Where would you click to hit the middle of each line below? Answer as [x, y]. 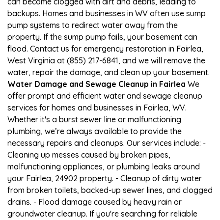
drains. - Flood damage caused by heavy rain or [95, 202]
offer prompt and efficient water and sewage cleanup [105, 96]
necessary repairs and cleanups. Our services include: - [107, 143]
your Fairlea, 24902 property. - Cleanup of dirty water [105, 178]
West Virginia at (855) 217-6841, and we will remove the [106, 60]
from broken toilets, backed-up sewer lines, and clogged [110, 190]
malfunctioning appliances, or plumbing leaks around [104, 166]
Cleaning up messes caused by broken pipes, [89, 154]
